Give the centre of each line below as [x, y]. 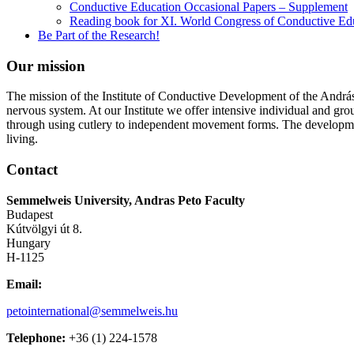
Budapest [30, 214]
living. [22, 139]
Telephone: [36, 337]
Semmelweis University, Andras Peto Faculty [126, 200]
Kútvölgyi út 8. [44, 228]
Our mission [46, 66]
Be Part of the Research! [99, 35]
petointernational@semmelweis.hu [92, 311]
